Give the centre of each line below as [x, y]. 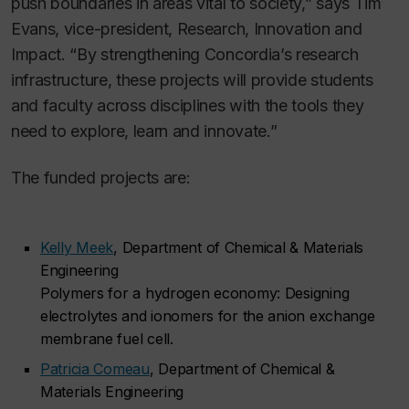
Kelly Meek [77, 247]
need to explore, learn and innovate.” [144, 131]
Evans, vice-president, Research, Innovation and [187, 29]
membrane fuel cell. [107, 339]
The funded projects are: [103, 177]
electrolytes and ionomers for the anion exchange [208, 316]
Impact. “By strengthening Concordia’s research [185, 54]
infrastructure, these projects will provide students [192, 80]
